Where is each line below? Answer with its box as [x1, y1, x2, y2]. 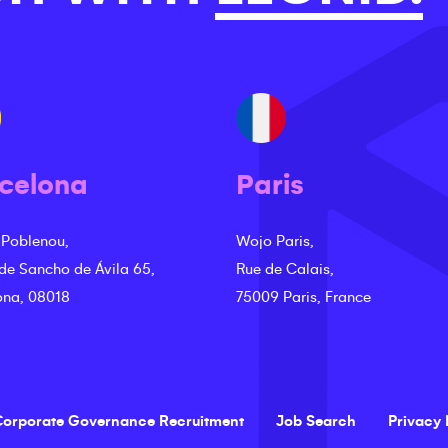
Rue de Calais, [236, 261, 334, 277]
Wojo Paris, [236, 233, 314, 249]
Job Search [276, 413, 356, 429]
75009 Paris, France [236, 289, 371, 305]
